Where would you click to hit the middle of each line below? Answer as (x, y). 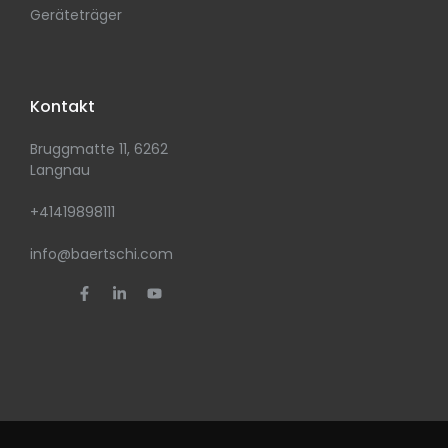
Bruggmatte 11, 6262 (99, 148)
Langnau (60, 169)
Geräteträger (76, 15)
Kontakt (62, 106)
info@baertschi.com (101, 253)
